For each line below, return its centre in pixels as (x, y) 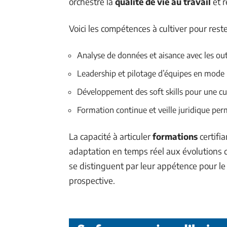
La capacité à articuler (111, 136)
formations (175, 136)
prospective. (92, 180)
